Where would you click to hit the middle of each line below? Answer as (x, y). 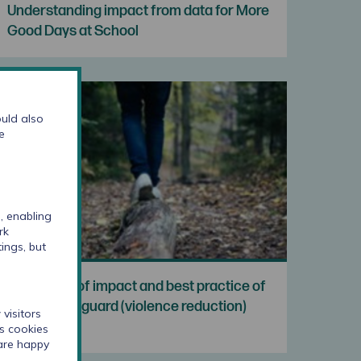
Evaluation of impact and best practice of (137, 286)
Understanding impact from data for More (139, 10)
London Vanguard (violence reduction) (127, 306)
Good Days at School (73, 31)
